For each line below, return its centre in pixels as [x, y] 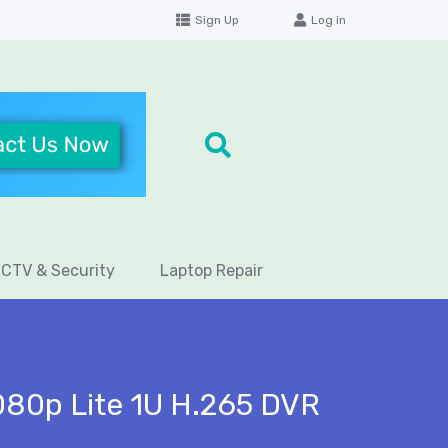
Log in [328, 20]
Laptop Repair [211, 270]
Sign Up [216, 20]
